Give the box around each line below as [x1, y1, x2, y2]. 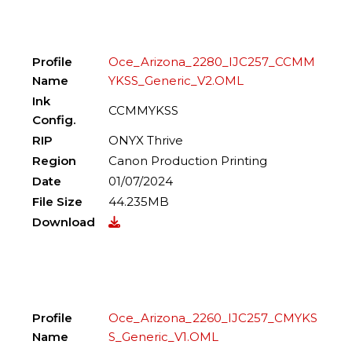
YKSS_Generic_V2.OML [108, 73, 244, 88]
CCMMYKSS [108, 103, 179, 118]
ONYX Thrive [108, 133, 184, 148]
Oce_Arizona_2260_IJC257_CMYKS [108, 310, 318, 325]
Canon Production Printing [108, 153, 268, 168]
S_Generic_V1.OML [108, 329, 219, 344]
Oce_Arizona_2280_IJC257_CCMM [108, 54, 316, 69]
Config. [32, 112, 76, 127]
